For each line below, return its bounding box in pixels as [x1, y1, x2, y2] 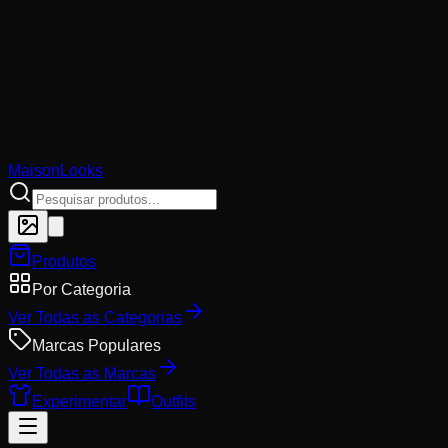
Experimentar [32, 393, 127, 410]
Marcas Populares [32, 337, 161, 354]
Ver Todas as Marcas [8, 365, 156, 382]
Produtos [32, 253, 96, 270]
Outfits [151, 393, 196, 410]
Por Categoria [32, 281, 131, 298]
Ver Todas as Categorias [8, 309, 182, 326]
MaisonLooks [8, 162, 103, 179]
